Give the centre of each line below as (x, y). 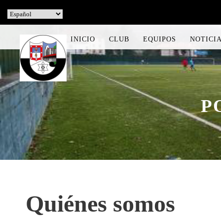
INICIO (83, 39)
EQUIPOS (160, 39)
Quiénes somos (100, 203)
